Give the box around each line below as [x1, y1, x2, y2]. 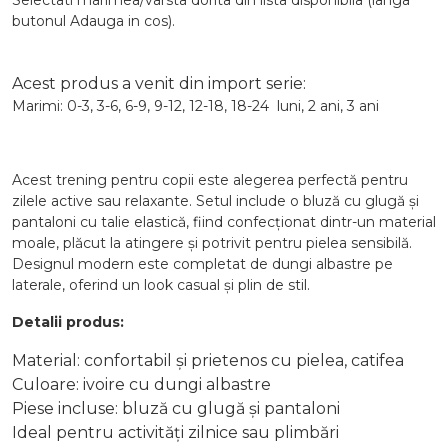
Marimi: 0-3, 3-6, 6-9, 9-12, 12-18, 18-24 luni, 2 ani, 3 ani [12, 97, 379, 115]
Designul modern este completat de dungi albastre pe [12, 255, 393, 273]
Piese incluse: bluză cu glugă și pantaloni [12, 399, 340, 418]
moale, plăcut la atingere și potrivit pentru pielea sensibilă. [12, 234, 412, 252]
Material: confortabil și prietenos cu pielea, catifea [12, 351, 404, 370]
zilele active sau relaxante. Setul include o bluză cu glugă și [12, 192, 419, 210]
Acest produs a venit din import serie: [12, 74, 306, 93]
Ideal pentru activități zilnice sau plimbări [12, 423, 339, 442]
